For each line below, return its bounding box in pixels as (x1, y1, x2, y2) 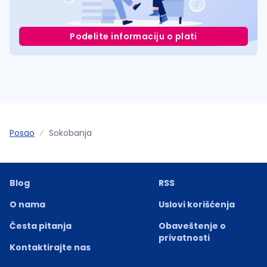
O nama (10, 198, 45, 210)
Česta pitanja (10, 219, 72, 232)
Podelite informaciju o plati (70, 30, 197, 42)
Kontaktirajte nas (10, 241, 91, 253)
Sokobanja (49, 126, 92, 139)
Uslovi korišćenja (158, 198, 235, 210)
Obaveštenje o (158, 219, 226, 232)
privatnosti (158, 231, 210, 244)
